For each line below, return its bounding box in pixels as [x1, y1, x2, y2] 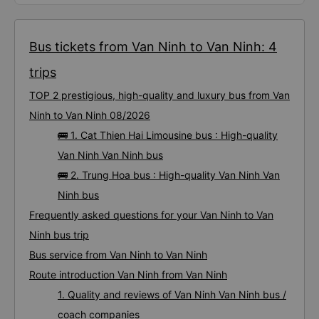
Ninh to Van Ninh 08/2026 [29, 109, 150, 121]
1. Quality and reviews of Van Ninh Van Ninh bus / [58, 288, 286, 300]
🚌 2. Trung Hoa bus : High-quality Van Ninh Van [58, 169, 280, 181]
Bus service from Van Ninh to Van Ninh [29, 249, 207, 261]
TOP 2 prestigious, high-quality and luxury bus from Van [29, 89, 290, 101]
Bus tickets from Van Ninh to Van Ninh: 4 [29, 39, 277, 54]
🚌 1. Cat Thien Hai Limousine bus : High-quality [58, 129, 278, 141]
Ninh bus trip [29, 229, 89, 241]
